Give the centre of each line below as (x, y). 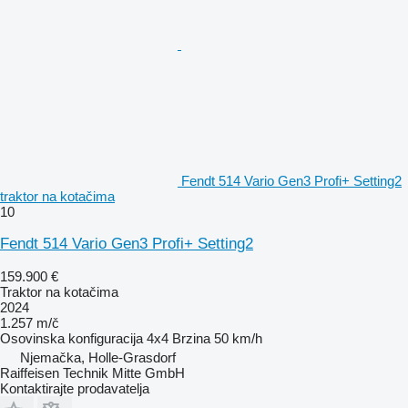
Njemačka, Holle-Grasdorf (98, 357)
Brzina (191, 338)
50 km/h (238, 338)
